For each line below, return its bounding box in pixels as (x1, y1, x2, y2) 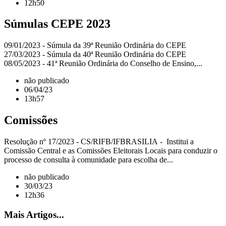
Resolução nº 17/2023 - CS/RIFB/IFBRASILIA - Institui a (4, 137, 194, 146)
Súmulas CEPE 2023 (4, 17, 110, 31)
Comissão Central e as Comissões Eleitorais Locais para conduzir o (4, 146, 217, 155)
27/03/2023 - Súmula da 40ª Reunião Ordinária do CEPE (4, 50, 190, 59)
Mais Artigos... (4, 209, 64, 220)
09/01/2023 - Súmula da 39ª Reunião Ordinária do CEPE (4, 41, 190, 50)
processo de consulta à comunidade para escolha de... (4, 155, 173, 164)
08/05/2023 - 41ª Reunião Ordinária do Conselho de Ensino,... (4, 59, 202, 68)
